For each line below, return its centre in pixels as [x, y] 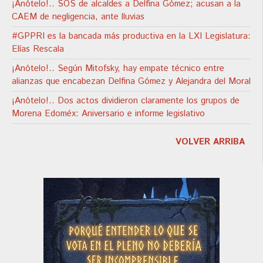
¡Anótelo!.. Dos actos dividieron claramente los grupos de [126, 100]
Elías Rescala [38, 49]
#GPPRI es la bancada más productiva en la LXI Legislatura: [131, 36]
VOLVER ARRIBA [210, 141]
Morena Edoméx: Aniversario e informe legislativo [108, 113]
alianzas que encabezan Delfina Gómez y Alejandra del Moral [131, 81]
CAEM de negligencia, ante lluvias [78, 16]
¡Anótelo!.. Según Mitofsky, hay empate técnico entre [118, 68]
